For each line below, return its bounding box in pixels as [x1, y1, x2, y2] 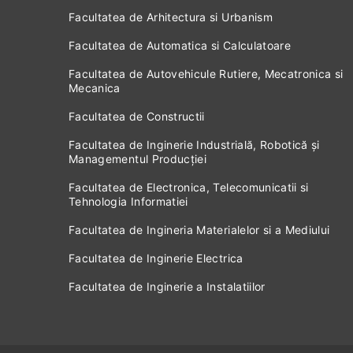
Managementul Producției [69, 152, 207, 165]
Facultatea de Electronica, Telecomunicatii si [69, 180, 309, 194]
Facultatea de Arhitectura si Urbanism [69, 10, 273, 24]
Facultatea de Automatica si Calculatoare [69, 39, 291, 52]
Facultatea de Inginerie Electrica [69, 251, 243, 265]
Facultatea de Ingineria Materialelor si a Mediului [69, 223, 330, 236]
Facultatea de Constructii [69, 110, 205, 123]
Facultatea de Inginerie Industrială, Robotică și [69, 138, 320, 151]
